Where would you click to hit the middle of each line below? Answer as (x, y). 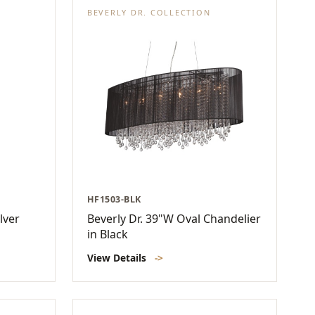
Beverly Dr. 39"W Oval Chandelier (174, 218)
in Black (108, 234)
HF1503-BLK (114, 199)
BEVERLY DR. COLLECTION (149, 13)
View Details (118, 257)
